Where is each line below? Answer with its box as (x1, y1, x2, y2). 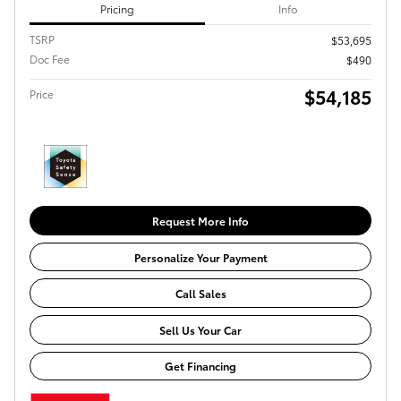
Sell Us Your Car (159, 321, 242, 337)
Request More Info (152, 213, 249, 229)
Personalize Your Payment (133, 249, 268, 265)
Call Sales (175, 286, 226, 302)
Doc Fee (30, 51, 70, 67)
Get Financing (165, 358, 236, 374)
